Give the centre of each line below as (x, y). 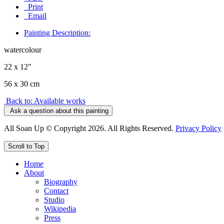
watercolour (23, 49)
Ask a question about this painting (59, 110)
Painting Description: (57, 32)
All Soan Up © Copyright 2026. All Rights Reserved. (90, 128)
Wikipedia (60, 208)
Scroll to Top (26, 146)
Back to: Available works (46, 100)
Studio (54, 199)
